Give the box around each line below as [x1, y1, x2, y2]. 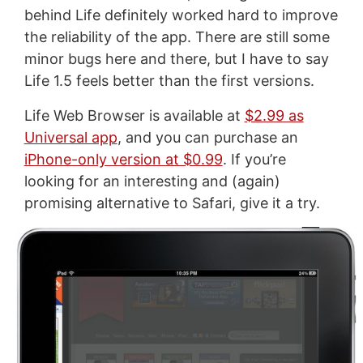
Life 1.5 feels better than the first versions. [23, 71, 314, 89]
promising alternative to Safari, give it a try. [23, 194, 320, 211]
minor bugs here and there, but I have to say [23, 49, 329, 67]
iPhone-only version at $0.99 [23, 150, 223, 168]
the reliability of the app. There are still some [23, 28, 330, 45]
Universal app [23, 128, 117, 146]
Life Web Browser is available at [23, 106, 245, 124]
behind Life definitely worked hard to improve [23, 6, 338, 23]
